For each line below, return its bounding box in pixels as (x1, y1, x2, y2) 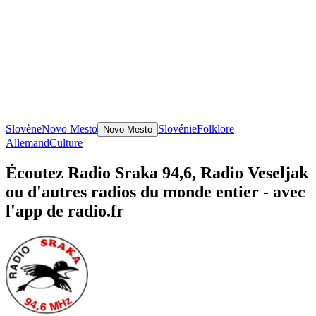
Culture (49, 136, 83, 149)
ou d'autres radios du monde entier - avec (6, 182, 305, 201)
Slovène (6, 122, 42, 135)
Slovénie (158, 122, 197, 135)
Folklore (197, 122, 234, 135)
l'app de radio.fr (6, 201, 124, 220)
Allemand (6, 136, 49, 149)
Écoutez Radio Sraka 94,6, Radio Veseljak (6, 163, 308, 182)
